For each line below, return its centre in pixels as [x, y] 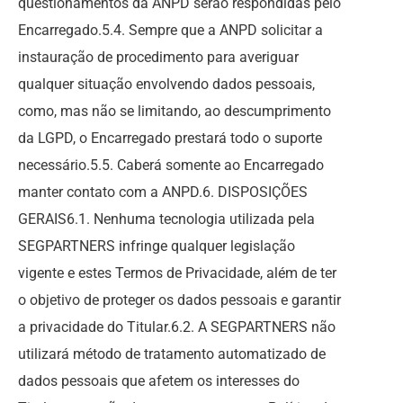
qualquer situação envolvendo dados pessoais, [166, 84]
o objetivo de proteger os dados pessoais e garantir [179, 300]
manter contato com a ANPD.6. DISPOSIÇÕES [163, 192]
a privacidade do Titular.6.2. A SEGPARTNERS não [177, 327]
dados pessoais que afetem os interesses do [159, 381]
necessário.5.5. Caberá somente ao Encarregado [171, 165]
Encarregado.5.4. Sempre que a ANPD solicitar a [170, 30]
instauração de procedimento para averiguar [158, 57]
